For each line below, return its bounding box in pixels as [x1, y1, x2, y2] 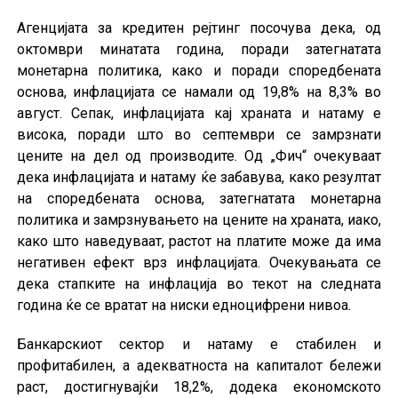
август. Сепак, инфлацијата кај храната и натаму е [16, 105, 382, 123]
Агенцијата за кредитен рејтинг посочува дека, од [16, 20, 382, 37]
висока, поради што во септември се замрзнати [16, 126, 382, 144]
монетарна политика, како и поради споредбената [16, 62, 382, 80]
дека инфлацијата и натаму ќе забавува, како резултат [16, 169, 382, 187]
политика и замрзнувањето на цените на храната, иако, [16, 211, 382, 229]
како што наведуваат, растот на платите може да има [16, 233, 382, 251]
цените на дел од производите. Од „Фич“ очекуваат [16, 147, 382, 165]
